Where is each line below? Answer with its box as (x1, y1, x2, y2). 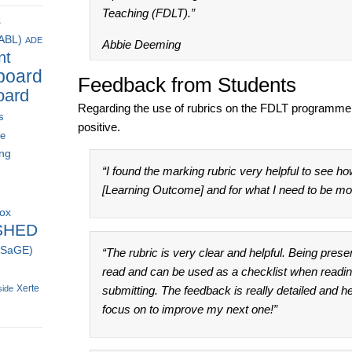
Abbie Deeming (102, 37, 181, 51)
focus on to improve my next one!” (102, 302, 278, 316)
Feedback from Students (77, 72, 296, 97)
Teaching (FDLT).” (102, 6, 196, 20)
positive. (77, 120, 120, 134)
